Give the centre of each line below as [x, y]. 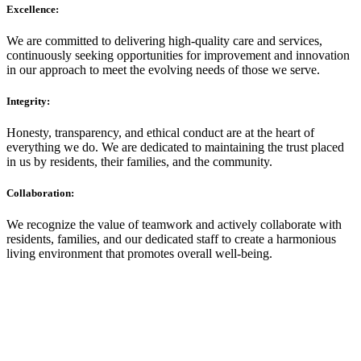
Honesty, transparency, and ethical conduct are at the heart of [160, 133]
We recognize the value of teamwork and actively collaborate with [174, 225]
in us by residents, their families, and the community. [139, 162]
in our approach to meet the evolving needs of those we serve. [163, 69]
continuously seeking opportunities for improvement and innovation [178, 55]
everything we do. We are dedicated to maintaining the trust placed [175, 147]
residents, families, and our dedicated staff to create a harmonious [171, 239]
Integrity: [28, 101]
